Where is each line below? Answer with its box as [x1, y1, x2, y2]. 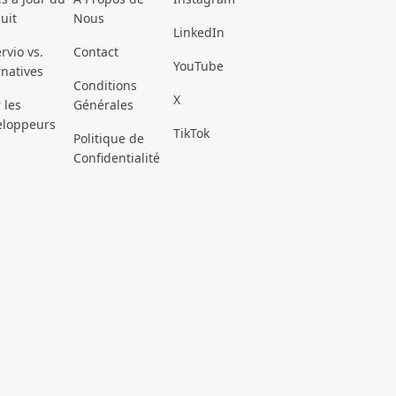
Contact [73, 43, 118, 61]
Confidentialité [73, 149, 160, 167]
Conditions [73, 77, 137, 95]
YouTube [173, 57, 224, 75]
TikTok [173, 125, 209, 142]
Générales [73, 96, 133, 114]
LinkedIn [173, 24, 225, 42]
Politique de [73, 130, 144, 148]
